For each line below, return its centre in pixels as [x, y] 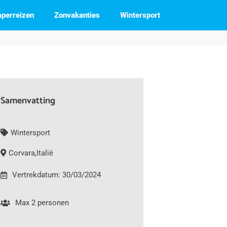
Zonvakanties [77, 15]
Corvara [22, 153]
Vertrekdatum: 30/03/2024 [56, 175]
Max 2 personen [42, 203]
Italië [45, 153]
